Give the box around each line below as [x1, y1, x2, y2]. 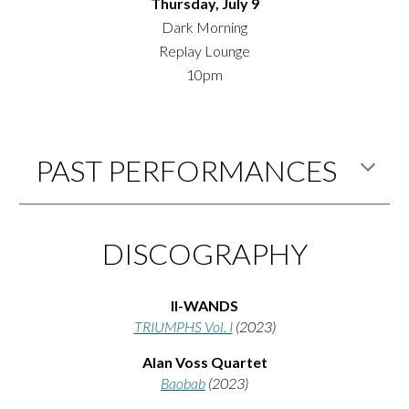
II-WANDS [171, 297, 238, 314]
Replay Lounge [159, 42, 250, 59]
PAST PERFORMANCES [36, 152, 337, 188]
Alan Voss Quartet [142, 353, 267, 371]
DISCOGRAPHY [101, 236, 308, 271]
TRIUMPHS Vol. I [133, 318, 233, 335]
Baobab [161, 374, 205, 392]
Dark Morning [162, 18, 247, 36]
